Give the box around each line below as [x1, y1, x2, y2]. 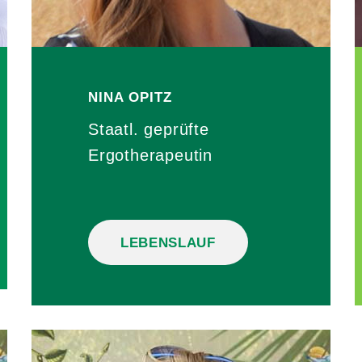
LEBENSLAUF [120, 234, 216, 250]
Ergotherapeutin [88, 146, 213, 164]
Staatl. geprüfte [88, 120, 209, 138]
